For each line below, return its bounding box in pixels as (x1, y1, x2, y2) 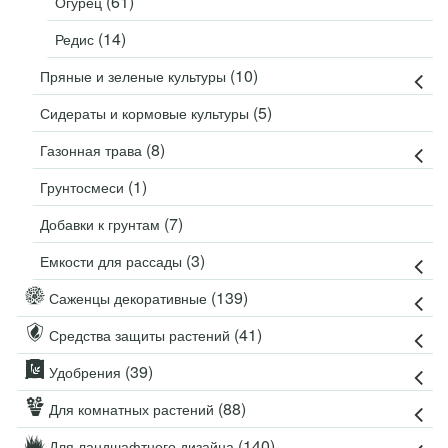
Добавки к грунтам (40, 214, 164, 234)
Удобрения (45, 362, 125, 382)
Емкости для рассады (40, 251, 186, 271)
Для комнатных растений (45, 399, 218, 419)
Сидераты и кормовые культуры (40, 103, 253, 123)
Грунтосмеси (40, 177, 128, 197)
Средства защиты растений (45, 325, 234, 345)
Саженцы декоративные (45, 288, 211, 308)
